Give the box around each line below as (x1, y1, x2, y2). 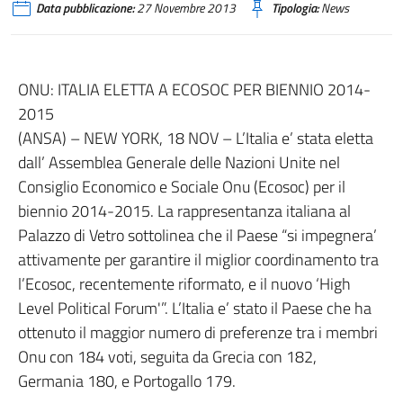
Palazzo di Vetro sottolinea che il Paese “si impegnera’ (18, 223, 377, 247)
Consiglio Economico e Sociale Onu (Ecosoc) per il (18, 175, 345, 199)
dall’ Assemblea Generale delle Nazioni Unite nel (18, 150, 340, 175)
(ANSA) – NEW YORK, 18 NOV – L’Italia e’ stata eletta (18, 126, 373, 150)
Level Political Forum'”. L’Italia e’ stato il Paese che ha (18, 296, 372, 320)
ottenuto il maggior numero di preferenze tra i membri (18, 320, 378, 345)
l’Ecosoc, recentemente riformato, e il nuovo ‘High (18, 272, 351, 296)
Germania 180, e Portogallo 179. (18, 369, 246, 393)
